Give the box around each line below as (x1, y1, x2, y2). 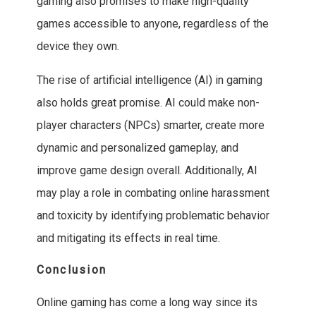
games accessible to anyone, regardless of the (36, 17, 269, 31)
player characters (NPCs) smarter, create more (36, 119, 265, 133)
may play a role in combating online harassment (36, 186, 269, 200)
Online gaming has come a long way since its (36, 296, 257, 310)
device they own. (36, 39, 119, 54)
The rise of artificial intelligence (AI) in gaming (36, 73, 262, 87)
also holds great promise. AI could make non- (36, 96, 260, 110)
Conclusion (36, 263, 107, 277)
